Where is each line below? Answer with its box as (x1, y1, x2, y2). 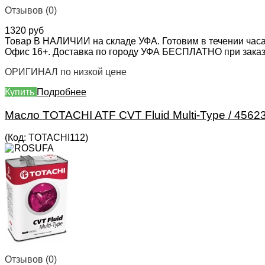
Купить (5, 86, 37, 97)
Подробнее (37, 86, 86, 97)
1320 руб (5, 25, 44, 35)
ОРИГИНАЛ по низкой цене (5, 66, 127, 77)
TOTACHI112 (28, 132, 85, 143)
